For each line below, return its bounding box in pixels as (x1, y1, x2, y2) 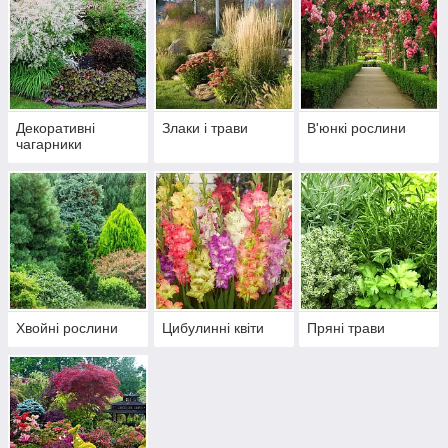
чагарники (16, 136, 82, 153)
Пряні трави (307, 320, 386, 337)
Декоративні (16, 120, 95, 137)
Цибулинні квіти (161, 320, 264, 337)
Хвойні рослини (16, 320, 118, 337)
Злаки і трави (161, 120, 248, 137)
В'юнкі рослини (307, 120, 407, 137)
